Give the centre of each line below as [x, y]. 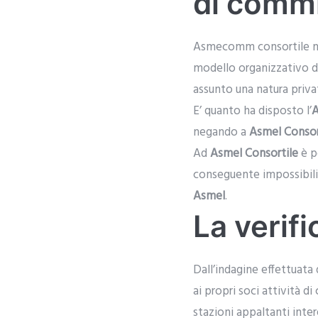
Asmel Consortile [254, 154]
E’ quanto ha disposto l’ [252, 111]
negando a [221, 133]
